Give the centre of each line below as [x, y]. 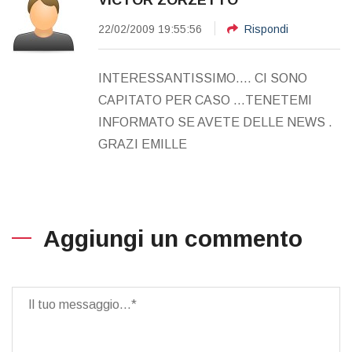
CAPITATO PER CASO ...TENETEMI [205, 101]
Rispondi [266, 29]
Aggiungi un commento [173, 239]
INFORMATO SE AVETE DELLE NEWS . [215, 123]
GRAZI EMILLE [143, 145]
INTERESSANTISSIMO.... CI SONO [203, 79]
